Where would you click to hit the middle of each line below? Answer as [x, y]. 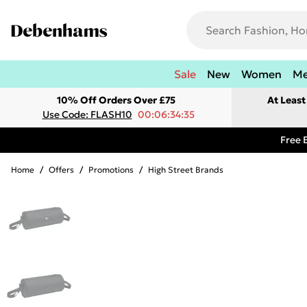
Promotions [111, 170]
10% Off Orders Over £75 [116, 100]
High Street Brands [186, 170]
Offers [61, 170]
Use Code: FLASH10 [87, 114]
